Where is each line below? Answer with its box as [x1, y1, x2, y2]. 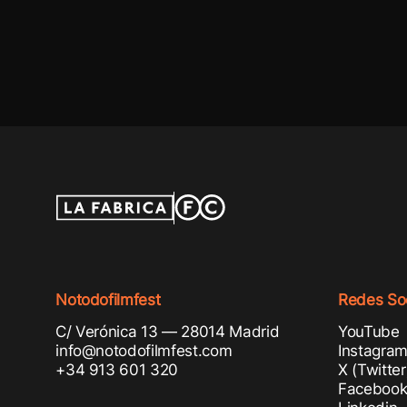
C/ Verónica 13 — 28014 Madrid [55, 322, 280, 342]
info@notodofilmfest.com [55, 341, 233, 361]
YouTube [337, 322, 400, 342]
